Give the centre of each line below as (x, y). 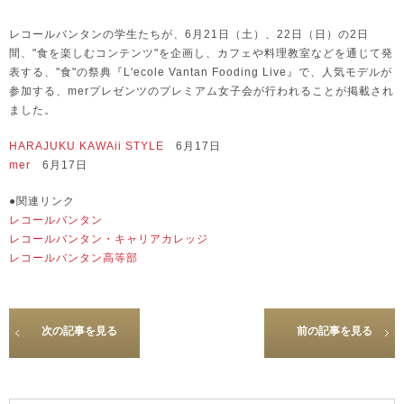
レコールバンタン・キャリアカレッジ (109, 239)
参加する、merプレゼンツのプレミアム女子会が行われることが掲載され (202, 92)
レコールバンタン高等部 (73, 258)
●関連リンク (42, 202)
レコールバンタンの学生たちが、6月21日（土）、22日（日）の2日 (189, 35)
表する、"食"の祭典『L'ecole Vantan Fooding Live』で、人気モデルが (201, 73)
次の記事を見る (79, 331)
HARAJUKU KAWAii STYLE (87, 147)
